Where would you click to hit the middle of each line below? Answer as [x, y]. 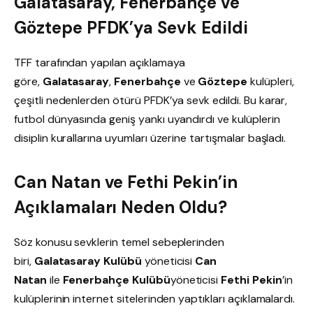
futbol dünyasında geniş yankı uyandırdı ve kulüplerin [147, 119]
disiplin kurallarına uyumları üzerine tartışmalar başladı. [150, 138]
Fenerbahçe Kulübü [116, 280]
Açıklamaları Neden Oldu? [121, 208]
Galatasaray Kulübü [88, 261]
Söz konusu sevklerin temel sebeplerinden [119, 242]
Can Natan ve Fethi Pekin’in [126, 182]
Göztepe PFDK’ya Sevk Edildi [131, 28]
